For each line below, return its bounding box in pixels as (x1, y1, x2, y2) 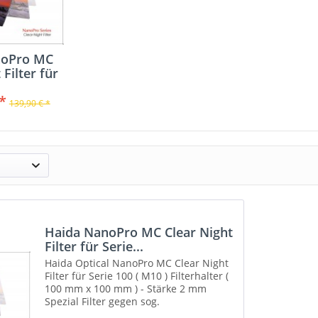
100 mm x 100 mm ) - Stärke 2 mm (45, 282, 207, 296)
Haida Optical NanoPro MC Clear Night (45, 256, 229, 270)
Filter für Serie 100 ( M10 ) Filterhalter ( (45, 269, 229, 283)
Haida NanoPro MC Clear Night (45, 224, 234, 241)
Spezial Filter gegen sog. (45, 295, 160, 309)
